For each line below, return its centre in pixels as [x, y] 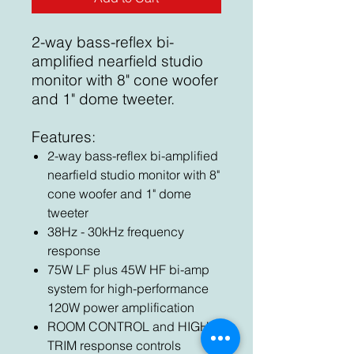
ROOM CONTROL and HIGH [128, 326]
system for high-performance [128, 288]
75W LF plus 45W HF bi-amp [128, 269]
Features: [64, 137]
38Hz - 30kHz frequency [116, 232]
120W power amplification [121, 307]
